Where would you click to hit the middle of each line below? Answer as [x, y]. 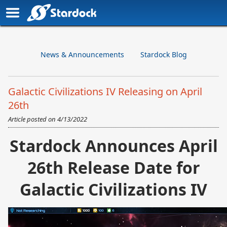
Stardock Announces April [113, 146]
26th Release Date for [113, 167]
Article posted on [33, 119]
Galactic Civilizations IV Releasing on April [105, 91]
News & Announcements [82, 54]
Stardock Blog [163, 54]
